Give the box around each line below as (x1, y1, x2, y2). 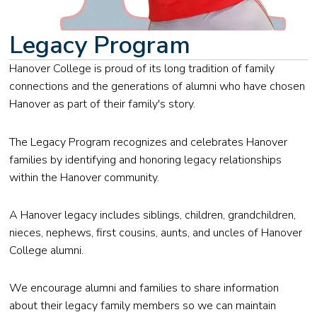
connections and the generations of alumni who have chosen (9, 79, 306, 95)
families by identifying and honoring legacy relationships (9, 151, 282, 168)
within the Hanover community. (9, 169, 160, 185)
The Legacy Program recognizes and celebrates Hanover (9, 134, 288, 150)
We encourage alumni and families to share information (9, 280, 279, 296)
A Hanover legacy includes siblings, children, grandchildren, (9, 207, 296, 223)
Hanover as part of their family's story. (9, 96, 196, 113)
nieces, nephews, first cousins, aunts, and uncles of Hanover (9, 224, 303, 241)
